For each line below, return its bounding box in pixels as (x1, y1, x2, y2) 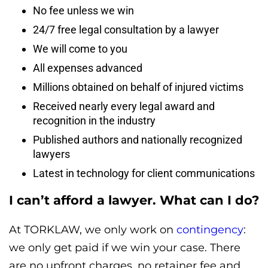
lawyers (33, 148, 70, 161)
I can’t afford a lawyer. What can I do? (9, 193, 259, 208)
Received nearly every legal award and (33, 100, 215, 113)
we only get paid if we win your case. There (9, 240, 240, 254)
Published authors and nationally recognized (33, 133, 242, 147)
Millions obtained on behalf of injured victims (33, 81, 243, 94)
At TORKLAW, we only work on (9, 223, 176, 236)
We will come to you (33, 42, 127, 56)
